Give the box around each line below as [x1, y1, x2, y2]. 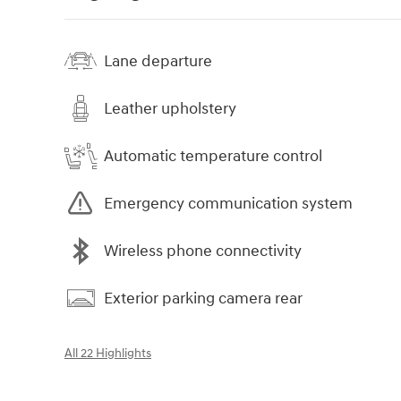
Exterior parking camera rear [104, 287, 303, 309]
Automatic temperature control [104, 145, 322, 166]
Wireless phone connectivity [104, 240, 302, 261]
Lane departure [104, 50, 212, 72]
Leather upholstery [104, 98, 236, 119]
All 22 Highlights [64, 346, 151, 362]
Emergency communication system [104, 192, 353, 214]
